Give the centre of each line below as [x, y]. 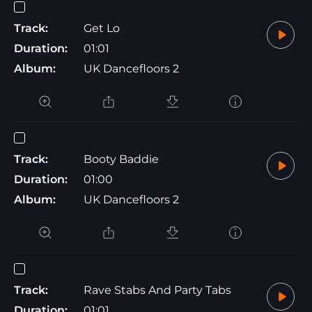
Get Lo [102, 28]
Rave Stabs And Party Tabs [157, 290]
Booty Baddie [121, 159]
